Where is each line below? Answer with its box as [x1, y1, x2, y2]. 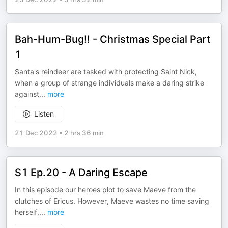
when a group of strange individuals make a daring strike [15, 78, 204, 87]
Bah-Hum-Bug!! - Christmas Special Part [15, 33, 210, 45]
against [15, 90, 39, 98]
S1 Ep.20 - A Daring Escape [15, 166, 148, 179]
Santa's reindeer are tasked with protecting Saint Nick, [15, 67, 197, 76]
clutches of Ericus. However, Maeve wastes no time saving [15, 196, 209, 205]
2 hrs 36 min [64, 129, 104, 137]
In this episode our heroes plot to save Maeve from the [15, 185, 196, 194]
